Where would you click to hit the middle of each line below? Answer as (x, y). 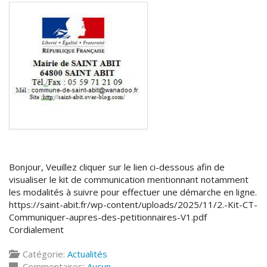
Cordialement (36, 229)
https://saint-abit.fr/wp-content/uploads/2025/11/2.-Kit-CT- (133, 204)
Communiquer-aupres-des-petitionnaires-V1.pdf (108, 217)
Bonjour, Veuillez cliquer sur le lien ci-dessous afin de (117, 167)
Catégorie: (43, 254)
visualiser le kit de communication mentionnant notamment (129, 179)
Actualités (87, 254)
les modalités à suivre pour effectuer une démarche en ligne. (133, 192)
